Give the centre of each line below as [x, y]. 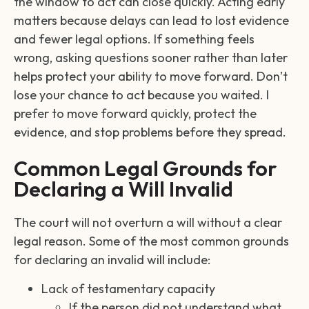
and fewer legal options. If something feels [134, 39]
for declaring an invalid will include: [112, 260]
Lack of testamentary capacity [128, 288]
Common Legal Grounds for [145, 169]
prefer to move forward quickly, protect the [135, 113]
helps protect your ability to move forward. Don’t [151, 76]
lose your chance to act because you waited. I [141, 94]
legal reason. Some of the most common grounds [151, 241]
